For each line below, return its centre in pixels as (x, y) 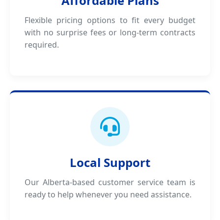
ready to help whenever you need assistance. (108, 194)
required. (42, 45)
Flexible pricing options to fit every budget (110, 20)
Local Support (110, 162)
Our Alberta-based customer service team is (110, 182)
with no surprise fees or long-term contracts (110, 32)
